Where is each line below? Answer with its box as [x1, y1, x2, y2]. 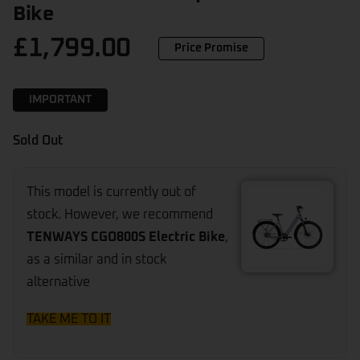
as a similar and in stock [27, 252, 166, 266]
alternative [27, 275, 90, 288]
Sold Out [13, 133, 63, 147]
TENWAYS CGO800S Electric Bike [27, 230, 225, 243]
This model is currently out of [27, 185, 196, 198]
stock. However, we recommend [27, 207, 213, 221]
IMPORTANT [29, 93, 92, 105]
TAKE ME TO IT [27, 312, 111, 325]
